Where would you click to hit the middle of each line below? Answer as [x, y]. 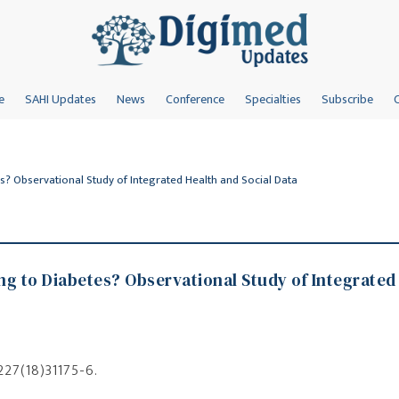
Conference [195, 99]
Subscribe [347, 99]
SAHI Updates [60, 99]
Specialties [273, 99]
